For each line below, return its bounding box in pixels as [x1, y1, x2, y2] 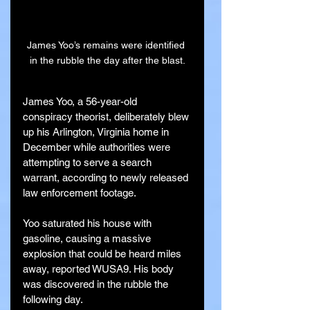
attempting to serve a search [23, 156, 154, 168]
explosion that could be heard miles [23, 247, 184, 259]
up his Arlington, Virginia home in [23, 125, 172, 138]
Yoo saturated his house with [23, 217, 154, 229]
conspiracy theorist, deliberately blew [23, 110, 192, 122]
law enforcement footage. [23, 186, 136, 199]
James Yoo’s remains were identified [27, 39, 188, 51]
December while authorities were [23, 140, 173, 153]
